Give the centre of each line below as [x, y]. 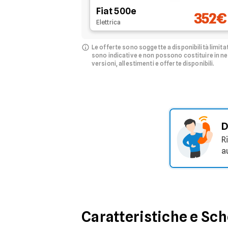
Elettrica [109, 22]
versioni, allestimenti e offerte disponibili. [153, 63]
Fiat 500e [116, 11]
